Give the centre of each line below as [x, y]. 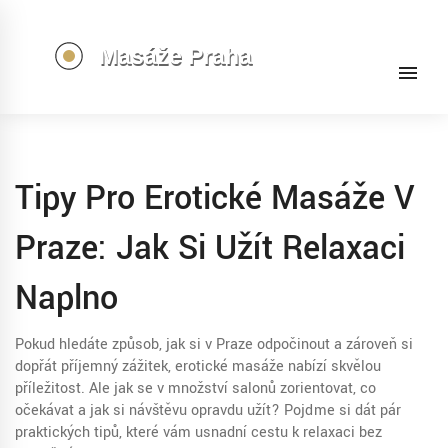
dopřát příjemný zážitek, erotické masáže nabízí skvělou [198, 366]
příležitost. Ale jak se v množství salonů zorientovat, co [195, 388]
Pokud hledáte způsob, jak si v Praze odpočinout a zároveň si [214, 344]
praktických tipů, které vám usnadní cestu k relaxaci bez [198, 432]
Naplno [66, 298]
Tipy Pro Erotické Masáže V [215, 198]
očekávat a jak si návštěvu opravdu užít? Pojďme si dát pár [208, 410]
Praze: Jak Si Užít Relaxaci [210, 248]
